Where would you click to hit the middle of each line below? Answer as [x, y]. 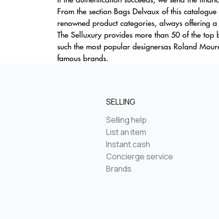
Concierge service [140, 156]
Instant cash [128, 144]
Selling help [126, 120]
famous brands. [83, 58]
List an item [126, 132]
